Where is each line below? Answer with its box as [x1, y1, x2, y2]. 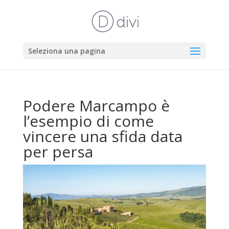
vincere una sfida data [22, 126, 182, 147]
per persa [22, 141, 93, 162]
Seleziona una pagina [28, 46, 105, 56]
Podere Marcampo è [22, 95, 170, 116]
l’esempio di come [22, 110, 154, 131]
